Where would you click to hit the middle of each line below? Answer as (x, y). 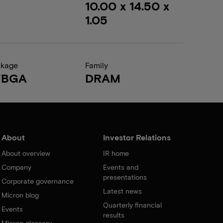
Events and (121, 167)
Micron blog (20, 195)
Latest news (123, 191)
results (114, 215)
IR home (116, 153)
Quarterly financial (133, 205)
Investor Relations (137, 137)
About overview (26, 153)
